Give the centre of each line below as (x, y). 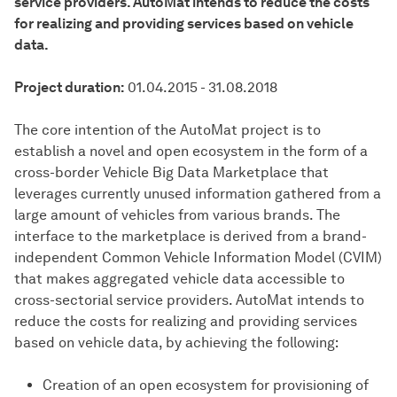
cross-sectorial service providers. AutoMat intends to (189, 300)
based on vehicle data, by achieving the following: (176, 343)
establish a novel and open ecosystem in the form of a (191, 152)
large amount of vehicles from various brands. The (177, 215)
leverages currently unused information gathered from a (198, 194)
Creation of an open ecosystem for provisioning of (206, 385)
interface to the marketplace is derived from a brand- (191, 237)
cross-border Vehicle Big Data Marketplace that (171, 173)
